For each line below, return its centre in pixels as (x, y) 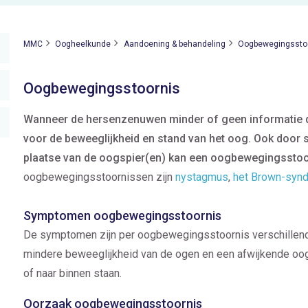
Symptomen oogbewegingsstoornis (122, 216)
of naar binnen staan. (73, 273)
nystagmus (202, 177)
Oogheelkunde (83, 44)
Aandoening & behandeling (174, 44)
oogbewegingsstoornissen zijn (99, 177)
